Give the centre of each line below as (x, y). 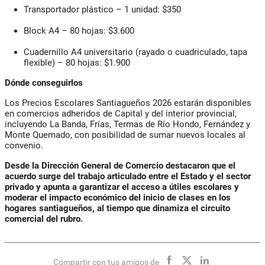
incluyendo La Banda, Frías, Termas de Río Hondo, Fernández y (127, 124)
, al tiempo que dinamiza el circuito (161, 208)
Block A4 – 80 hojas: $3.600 (79, 30)
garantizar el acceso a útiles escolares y (159, 187)
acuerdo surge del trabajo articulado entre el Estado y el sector (128, 176)
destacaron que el (201, 165)
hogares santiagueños (49, 208)
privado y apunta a (42, 187)
